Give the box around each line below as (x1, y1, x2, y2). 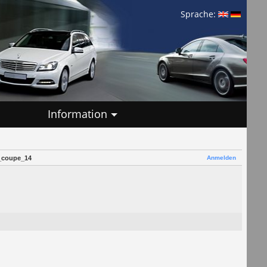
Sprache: (181, 8, 219, 20)
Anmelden (207, 154, 237, 161)
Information (48, 106, 108, 121)
